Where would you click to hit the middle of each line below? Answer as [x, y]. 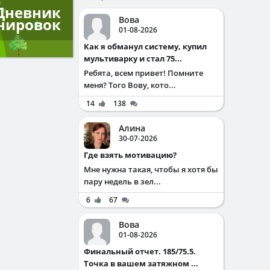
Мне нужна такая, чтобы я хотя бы [151, 169]
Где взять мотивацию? [132, 155]
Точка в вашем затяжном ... [141, 263]
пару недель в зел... [122, 181]
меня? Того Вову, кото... [130, 85]
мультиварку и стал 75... [133, 58]
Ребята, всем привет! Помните [143, 73]
